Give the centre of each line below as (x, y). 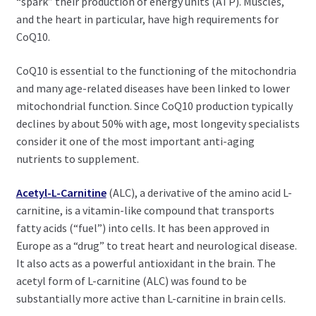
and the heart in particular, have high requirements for (147, 19)
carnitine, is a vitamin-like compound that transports (145, 210)
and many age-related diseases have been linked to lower (153, 88)
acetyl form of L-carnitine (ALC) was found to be (131, 280)
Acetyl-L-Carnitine (61, 192)
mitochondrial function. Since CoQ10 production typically (154, 105)
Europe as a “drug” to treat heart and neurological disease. (156, 245)
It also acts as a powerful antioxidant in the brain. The (146, 263)
